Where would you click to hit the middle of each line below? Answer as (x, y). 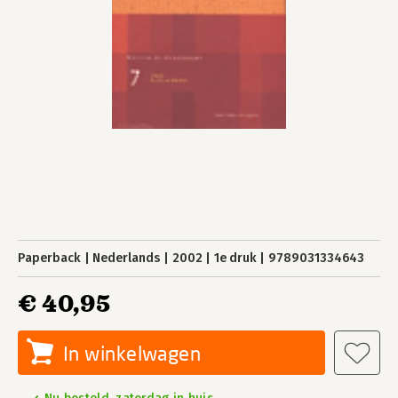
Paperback (49, 258)
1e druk (235, 258)
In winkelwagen (132, 353)
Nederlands (127, 258)
